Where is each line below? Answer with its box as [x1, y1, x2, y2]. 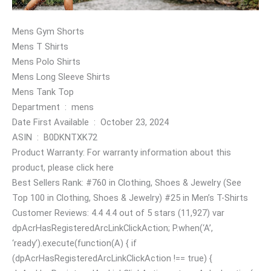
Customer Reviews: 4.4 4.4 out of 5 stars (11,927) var [12, 207, 224, 219]
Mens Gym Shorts [12, 26, 84, 38]
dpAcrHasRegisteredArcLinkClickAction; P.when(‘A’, [12, 223, 213, 234]
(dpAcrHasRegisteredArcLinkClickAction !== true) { [12, 253, 212, 264]
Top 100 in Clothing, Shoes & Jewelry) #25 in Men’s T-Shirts [12, 192, 248, 204]
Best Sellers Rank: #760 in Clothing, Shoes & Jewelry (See [12, 177, 241, 189]
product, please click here [12, 162, 114, 174]
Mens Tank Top [12, 87, 74, 98]
